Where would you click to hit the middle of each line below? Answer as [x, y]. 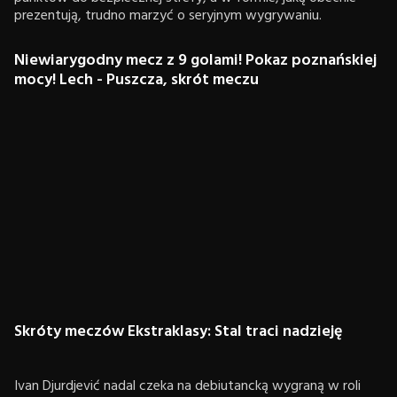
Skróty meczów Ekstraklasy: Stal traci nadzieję [179, 332]
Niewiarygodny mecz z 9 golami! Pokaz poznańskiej [195, 61]
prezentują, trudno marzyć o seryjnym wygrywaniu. [168, 16]
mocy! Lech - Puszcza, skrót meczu [136, 80]
